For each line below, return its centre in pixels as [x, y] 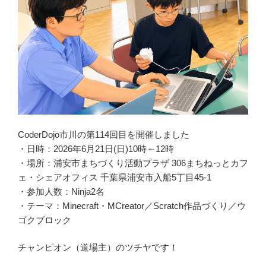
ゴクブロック [45, 220]
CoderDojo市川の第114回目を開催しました [104, 134]
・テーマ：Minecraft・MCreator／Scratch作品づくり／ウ [132, 205]
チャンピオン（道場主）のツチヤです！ [98, 248]
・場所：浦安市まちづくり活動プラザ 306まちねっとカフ [133, 163]
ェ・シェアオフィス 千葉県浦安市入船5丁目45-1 [115, 177]
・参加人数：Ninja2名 [61, 191]
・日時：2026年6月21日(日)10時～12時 [96, 148]
